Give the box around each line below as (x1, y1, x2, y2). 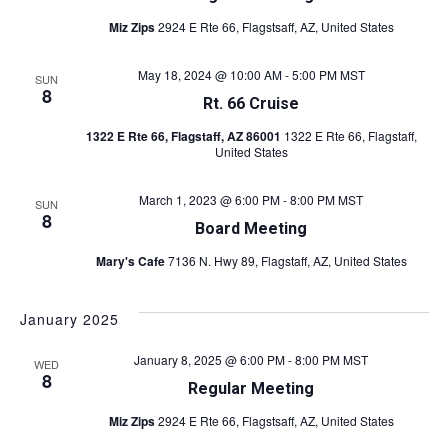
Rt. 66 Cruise (203, 94, 299, 113)
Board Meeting (195, 219, 307, 238)
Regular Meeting (188, 379, 314, 398)
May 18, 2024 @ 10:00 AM (137, 66, 282, 83)
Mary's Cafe (95, 252, 168, 270)
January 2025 (19, 309, 119, 329)
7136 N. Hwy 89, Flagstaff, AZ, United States (167, 252, 407, 269)
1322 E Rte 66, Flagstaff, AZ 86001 (85, 127, 284, 145)
